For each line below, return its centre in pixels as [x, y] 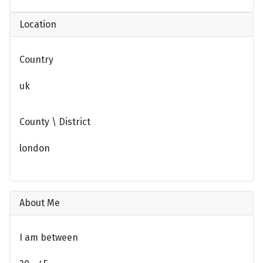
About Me [40, 203]
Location [38, 24]
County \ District [55, 122]
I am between [49, 238]
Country [36, 59]
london [35, 149]
